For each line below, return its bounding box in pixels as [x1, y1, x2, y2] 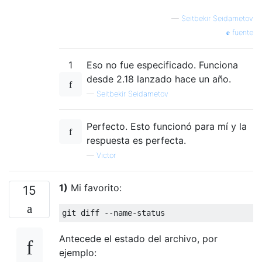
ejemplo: [59, 246, 96, 258]
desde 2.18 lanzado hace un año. [87, 73, 231, 85]
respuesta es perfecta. [87, 134, 186, 146]
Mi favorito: [68, 181, 122, 194]
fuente [230, 27, 253, 37]
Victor [96, 150, 116, 160]
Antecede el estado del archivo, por [59, 232, 218, 244]
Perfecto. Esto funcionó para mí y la [87, 120, 247, 132]
